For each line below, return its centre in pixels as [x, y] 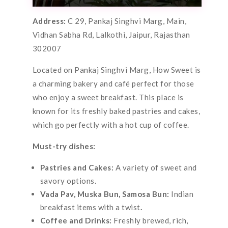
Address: [50, 21]
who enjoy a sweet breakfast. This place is [108, 97]
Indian [182, 194]
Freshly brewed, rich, [151, 220]
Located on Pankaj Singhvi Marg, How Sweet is [117, 69]
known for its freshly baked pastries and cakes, [116, 111]
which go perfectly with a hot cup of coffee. [111, 124]
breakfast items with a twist [90, 207]
